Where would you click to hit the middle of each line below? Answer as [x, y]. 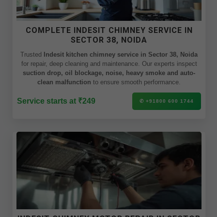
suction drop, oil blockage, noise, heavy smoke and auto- [109, 73]
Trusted [32, 54]
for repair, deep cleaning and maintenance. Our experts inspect [169, 64]
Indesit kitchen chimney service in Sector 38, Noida [121, 54]
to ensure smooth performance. [136, 82]
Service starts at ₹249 [56, 101]
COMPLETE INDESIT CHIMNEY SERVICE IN [109, 30]
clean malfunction [64, 82]
